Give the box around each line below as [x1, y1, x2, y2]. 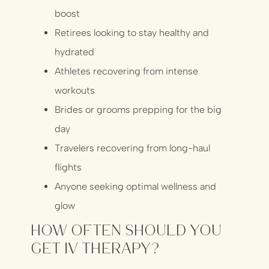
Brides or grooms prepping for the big [55, 104, 222, 116]
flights [55, 162, 82, 174]
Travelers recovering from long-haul [55, 142, 211, 154]
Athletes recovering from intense [55, 65, 199, 77]
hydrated [55, 46, 95, 58]
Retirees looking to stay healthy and [55, 27, 210, 39]
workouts [55, 85, 95, 97]
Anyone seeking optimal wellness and [55, 181, 217, 193]
